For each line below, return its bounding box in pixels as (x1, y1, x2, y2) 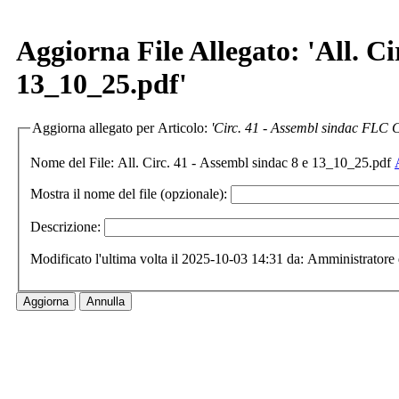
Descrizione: (30, 219, 101, 235)
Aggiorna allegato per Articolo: (32, 119, 211, 135)
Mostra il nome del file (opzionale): (30, 186, 227, 202)
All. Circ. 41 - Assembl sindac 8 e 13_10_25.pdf (114, 155, 395, 171)
